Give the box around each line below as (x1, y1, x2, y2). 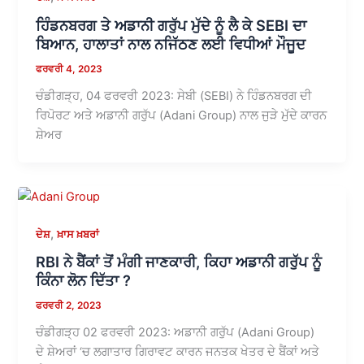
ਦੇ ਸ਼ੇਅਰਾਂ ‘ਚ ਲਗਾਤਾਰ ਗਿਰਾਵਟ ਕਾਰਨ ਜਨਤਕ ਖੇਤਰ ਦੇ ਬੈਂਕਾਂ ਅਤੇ (36, 344, 320, 360)
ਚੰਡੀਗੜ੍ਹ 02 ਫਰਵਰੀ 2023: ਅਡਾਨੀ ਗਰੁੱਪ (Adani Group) (36, 325, 318, 340)
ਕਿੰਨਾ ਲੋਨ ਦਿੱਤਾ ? (36, 271, 132, 290)
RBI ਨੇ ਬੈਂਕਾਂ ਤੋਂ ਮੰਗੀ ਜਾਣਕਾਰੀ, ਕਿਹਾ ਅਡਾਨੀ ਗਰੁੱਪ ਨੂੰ (36, 253, 323, 271)
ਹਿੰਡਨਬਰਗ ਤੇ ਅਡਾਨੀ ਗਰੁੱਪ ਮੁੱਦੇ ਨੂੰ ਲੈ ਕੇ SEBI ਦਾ (36, 16, 307, 34)
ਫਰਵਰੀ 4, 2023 (36, 63, 103, 75)
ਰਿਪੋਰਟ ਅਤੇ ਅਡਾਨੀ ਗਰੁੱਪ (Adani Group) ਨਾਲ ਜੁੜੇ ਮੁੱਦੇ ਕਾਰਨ (36, 107, 327, 123)
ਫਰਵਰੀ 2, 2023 (36, 300, 102, 312)
